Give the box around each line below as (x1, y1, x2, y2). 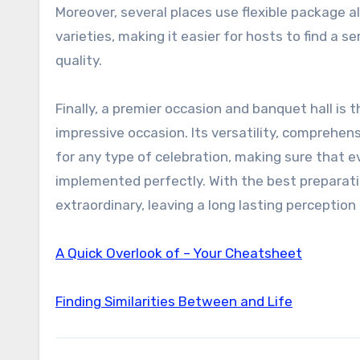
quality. (55, 52, 102, 68)
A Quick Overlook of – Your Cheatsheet (55, 245, 302, 261)
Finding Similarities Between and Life (55, 293, 292, 309)
